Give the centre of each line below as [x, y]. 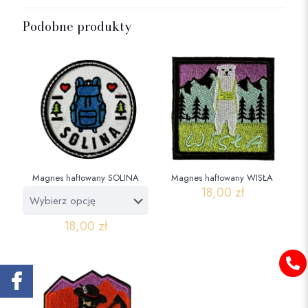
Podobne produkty [77, 26]
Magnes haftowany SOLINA [86, 178]
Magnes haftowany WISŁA [222, 178]
